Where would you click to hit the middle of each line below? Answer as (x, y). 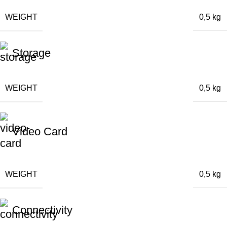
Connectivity (42, 210)
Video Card (40, 131)
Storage (31, 53)
